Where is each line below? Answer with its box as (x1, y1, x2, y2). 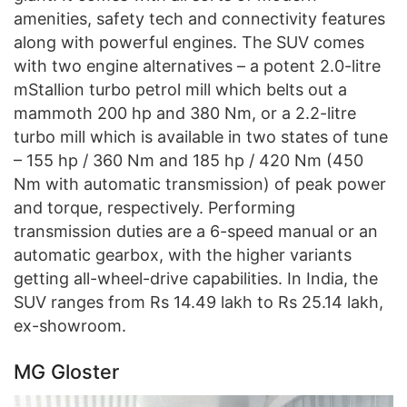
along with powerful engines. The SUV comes (14, 33, 364, 53)
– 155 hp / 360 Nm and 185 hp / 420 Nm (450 (14, 151, 363, 171)
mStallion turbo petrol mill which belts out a (14, 80, 347, 100)
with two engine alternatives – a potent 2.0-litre (14, 56, 381, 76)
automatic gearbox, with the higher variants (14, 245, 352, 265)
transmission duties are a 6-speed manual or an (14, 222, 378, 242)
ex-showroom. (14, 316, 126, 336)
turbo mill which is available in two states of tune (14, 127, 388, 147)
